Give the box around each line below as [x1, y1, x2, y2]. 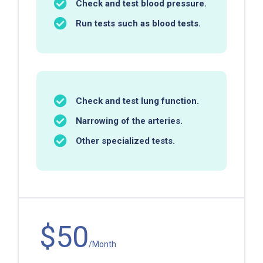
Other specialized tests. [75, 135, 175, 146]
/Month [89, 239, 116, 249]
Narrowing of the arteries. [75, 115, 183, 126]
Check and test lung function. [75, 95, 199, 106]
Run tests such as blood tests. [75, 18, 201, 29]
